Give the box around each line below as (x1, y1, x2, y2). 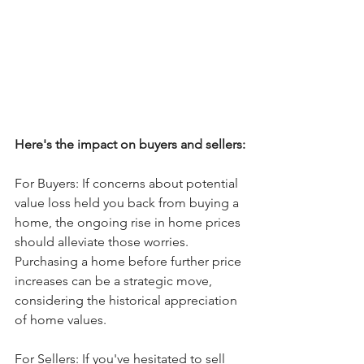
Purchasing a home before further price (15, 253, 245, 269)
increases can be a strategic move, (15, 273, 215, 288)
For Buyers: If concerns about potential (15, 175, 241, 191)
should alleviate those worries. (15, 234, 192, 249)
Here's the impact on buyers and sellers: (15, 136, 245, 152)
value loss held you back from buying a (15, 195, 242, 210)
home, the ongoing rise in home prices (15, 214, 244, 230)
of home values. (15, 312, 106, 327)
